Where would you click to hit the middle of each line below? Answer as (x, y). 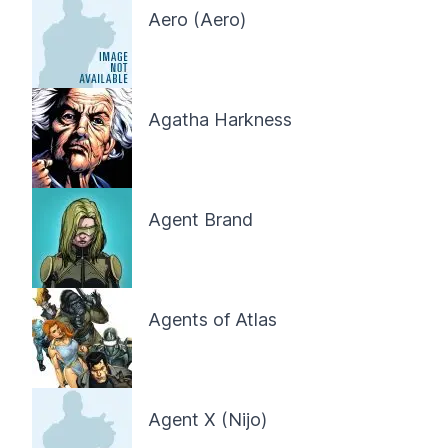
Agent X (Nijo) (207, 419)
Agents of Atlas (212, 319)
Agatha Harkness (220, 119)
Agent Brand (200, 219)
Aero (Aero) (197, 19)
